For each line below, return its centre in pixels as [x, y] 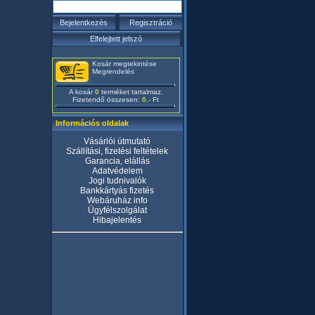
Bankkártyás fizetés [117, 191]
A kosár [82, 92]
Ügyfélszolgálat [117, 210]
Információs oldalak [92, 123]
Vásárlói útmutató [117, 141]
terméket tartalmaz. [131, 92]
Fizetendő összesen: [107, 99]
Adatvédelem [117, 171]
